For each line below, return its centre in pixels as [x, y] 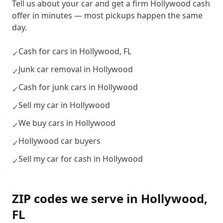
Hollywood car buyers [59, 141]
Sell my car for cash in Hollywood [81, 159]
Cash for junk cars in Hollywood [78, 87]
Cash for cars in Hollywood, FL [75, 51]
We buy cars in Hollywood [67, 123]
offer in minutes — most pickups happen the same [107, 15]
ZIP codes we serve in [76, 198]
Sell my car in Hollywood [64, 105]
